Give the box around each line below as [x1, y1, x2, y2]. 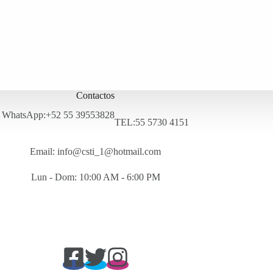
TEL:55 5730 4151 [115, 117, 190, 128]
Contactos [76, 90, 115, 101]
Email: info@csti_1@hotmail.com [30, 146, 161, 157]
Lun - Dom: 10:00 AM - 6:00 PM [30, 172, 160, 183]
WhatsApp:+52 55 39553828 [2, 110, 115, 121]
